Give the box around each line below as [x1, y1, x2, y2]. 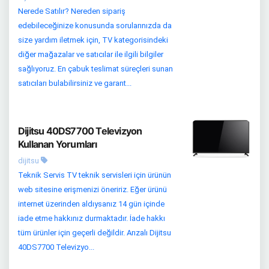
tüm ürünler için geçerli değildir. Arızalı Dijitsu [18, 228, 171, 238]
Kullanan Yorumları [18, 138, 97, 151]
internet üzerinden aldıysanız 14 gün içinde [18, 199, 165, 209]
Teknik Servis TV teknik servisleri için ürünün [18, 171, 171, 180]
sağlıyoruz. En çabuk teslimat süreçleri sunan [18, 64, 173, 74]
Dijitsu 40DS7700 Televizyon [18, 125, 142, 138]
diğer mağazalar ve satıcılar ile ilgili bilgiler [18, 50, 163, 59]
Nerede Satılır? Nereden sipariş [18, 7, 125, 16]
